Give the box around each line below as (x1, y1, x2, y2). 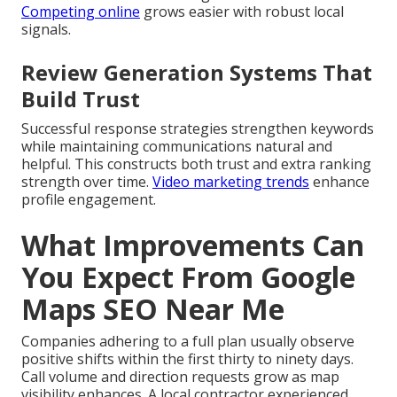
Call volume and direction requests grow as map (21, 367, 339, 387)
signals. (21, 19, 71, 40)
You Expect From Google (21, 258, 355, 297)
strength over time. (21, 172, 152, 192)
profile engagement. (21, 190, 156, 210)
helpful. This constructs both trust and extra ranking (21, 154, 371, 175)
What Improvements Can (21, 226, 364, 265)
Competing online (21, 2, 140, 22)
